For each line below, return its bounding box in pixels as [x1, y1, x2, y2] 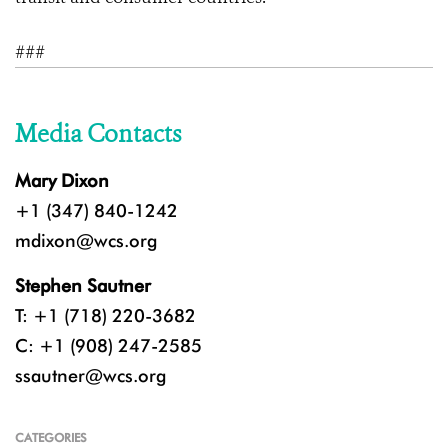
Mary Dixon [15, 170, 109, 192]
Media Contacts [15, 118, 181, 151]
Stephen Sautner [15, 275, 151, 297]
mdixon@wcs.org [15, 230, 157, 252]
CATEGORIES [15, 430, 87, 446]
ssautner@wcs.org [15, 365, 166, 387]
